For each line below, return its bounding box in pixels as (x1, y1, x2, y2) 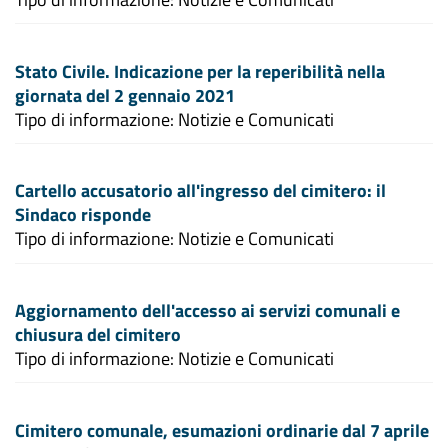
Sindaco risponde (15, 201, 151, 229)
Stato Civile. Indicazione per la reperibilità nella (15, 57, 385, 85)
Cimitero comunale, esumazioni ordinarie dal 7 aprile (15, 416, 429, 444)
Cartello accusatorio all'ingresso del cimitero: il (15, 177, 386, 205)
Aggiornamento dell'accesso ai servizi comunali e (15, 296, 400, 324)
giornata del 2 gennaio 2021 (15, 81, 235, 109)
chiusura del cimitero (15, 320, 181, 348)
